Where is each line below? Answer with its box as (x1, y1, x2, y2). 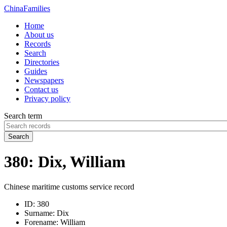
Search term (4, 111, 42, 120)
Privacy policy (24, 94, 70, 103)
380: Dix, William (4, 153, 126, 171)
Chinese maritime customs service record (4, 182, 134, 191)
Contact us (24, 85, 58, 94)
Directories (24, 58, 59, 66)
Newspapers (24, 76, 64, 85)
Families (23, 4, 50, 13)
